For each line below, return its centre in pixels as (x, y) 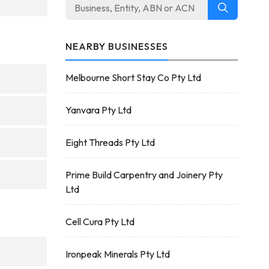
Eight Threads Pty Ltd (110, 142)
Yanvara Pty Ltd (98, 110)
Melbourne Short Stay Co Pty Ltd (133, 77)
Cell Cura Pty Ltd (100, 222)
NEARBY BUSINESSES (116, 46)
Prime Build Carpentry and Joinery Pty (144, 175)
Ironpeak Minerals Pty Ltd (117, 254)
